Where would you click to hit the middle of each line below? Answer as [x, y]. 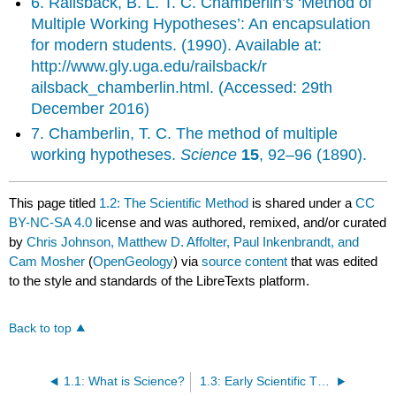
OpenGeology [133, 261]
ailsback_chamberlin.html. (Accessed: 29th [182, 87]
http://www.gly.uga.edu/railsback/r [149, 66]
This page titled [54, 202]
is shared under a [302, 202]
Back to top [41, 328]
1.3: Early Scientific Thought [323, 381]
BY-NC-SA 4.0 [51, 222]
